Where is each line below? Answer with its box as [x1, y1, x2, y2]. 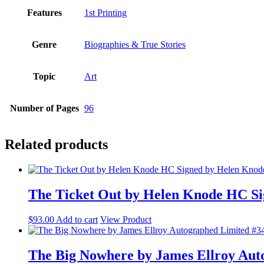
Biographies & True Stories [84, 39, 186, 50]
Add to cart [56, 214, 98, 225]
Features [27, 8, 62, 18]
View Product [100, 214, 151, 225]
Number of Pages [9, 103, 79, 114]
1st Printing [84, 8, 127, 18]
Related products [5, 137, 108, 153]
